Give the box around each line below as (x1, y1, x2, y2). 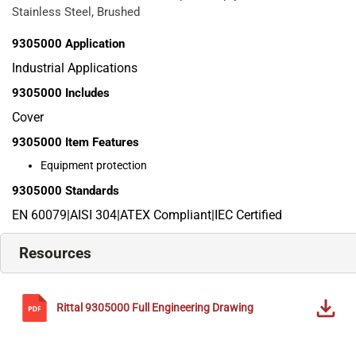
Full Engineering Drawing (132, 301, 253, 315)
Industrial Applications (12, 60, 137, 76)
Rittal (56, 301, 83, 315)
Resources (19, 244, 91, 263)
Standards (65, 184, 119, 199)
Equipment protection (41, 159, 147, 172)
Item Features (65, 135, 139, 150)
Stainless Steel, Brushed (12, 5, 140, 20)
